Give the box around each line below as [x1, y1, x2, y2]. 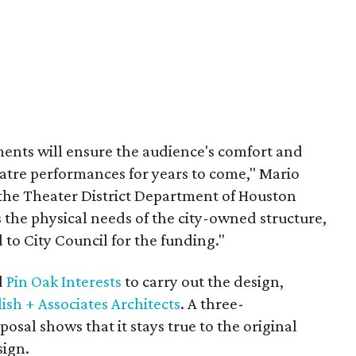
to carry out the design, [122, 272, 284, 291]
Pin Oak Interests [6, 272, 122, 291]
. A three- [180, 294, 244, 313]
